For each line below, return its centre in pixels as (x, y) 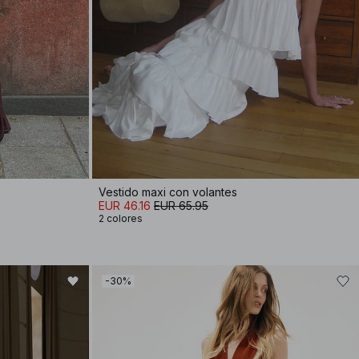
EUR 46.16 (125, 205)
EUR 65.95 (181, 205)
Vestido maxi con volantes (168, 192)
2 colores (121, 218)
